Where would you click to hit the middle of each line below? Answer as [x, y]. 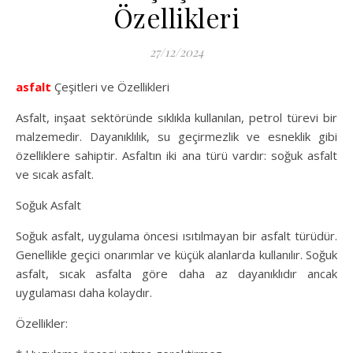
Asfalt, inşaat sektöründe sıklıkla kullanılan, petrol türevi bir [176, 118]
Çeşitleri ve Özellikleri [110, 87]
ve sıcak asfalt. [55, 175]
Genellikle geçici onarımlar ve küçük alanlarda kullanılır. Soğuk [176, 255]
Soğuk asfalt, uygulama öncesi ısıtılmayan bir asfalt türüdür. [176, 236]
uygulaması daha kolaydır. [84, 293]
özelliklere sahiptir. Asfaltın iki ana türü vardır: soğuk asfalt [176, 156]
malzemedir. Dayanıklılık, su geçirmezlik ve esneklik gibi [176, 137]
